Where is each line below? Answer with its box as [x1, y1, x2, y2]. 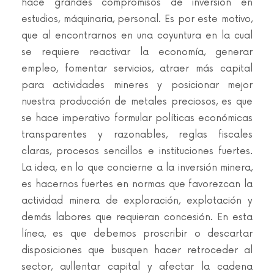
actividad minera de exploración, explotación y [21, 195, 253, 207]
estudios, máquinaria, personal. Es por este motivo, [21, 13, 253, 25]
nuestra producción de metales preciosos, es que [21, 96, 253, 108]
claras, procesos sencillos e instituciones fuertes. [21, 146, 253, 157]
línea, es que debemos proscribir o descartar [21, 228, 253, 240]
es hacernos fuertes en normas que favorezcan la [21, 179, 253, 190]
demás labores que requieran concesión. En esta [21, 212, 253, 223]
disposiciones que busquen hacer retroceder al [21, 245, 253, 256]
